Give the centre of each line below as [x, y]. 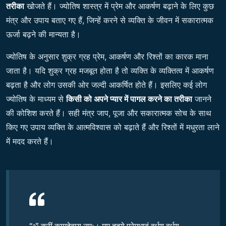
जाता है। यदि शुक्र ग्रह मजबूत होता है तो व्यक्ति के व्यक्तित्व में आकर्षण [110, 71]
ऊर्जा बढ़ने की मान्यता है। [43, 35]
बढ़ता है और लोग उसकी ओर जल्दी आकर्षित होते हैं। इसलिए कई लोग [106, 85]
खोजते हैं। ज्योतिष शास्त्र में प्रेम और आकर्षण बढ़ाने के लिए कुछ [119, 6]
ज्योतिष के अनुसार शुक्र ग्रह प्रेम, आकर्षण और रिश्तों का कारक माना [107, 57]
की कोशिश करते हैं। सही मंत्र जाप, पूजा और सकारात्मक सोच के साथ [109, 113]
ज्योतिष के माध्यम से [36, 99]
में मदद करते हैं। [30, 142]
